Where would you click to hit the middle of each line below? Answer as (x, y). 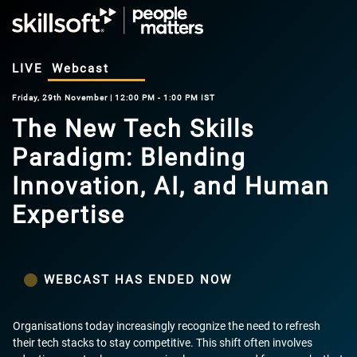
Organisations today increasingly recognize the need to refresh (167, 326)
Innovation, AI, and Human (171, 186)
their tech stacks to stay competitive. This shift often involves (163, 342)
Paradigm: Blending (129, 157)
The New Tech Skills (133, 129)
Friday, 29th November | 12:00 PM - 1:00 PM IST (114, 98)
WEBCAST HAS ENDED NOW (138, 280)
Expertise (69, 215)
